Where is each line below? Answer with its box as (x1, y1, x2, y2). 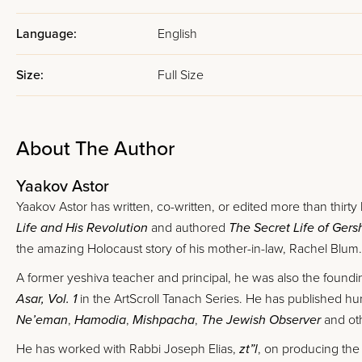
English (158, 26, 197, 42)
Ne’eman (16, 312, 68, 328)
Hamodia (74, 312, 126, 328)
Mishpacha (133, 312, 195, 328)
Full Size (158, 67, 204, 83)
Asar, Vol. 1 (16, 291, 77, 307)
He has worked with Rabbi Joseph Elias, (16, 341, 239, 357)
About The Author (16, 137, 175, 161)
